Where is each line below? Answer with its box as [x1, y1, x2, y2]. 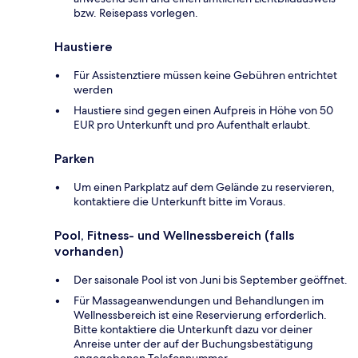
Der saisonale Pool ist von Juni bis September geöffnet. [74, 272, 348, 287]
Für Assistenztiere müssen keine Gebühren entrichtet [74, 67, 337, 82]
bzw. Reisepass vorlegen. [74, 5, 198, 20]
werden [74, 82, 113, 97]
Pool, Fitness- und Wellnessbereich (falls [54, 227, 294, 243]
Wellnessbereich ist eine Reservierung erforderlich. [74, 307, 327, 322]
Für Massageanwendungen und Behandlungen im [74, 292, 324, 308]
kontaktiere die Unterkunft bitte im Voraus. [74, 193, 286, 209]
